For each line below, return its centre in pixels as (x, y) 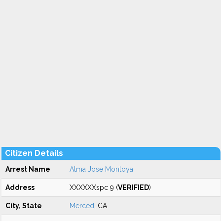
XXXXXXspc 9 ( (94, 187)
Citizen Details (34, 153)
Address (20, 187)
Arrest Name (28, 169)
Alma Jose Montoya (101, 169)
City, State (24, 206)
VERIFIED (133, 187)
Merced (82, 206)
